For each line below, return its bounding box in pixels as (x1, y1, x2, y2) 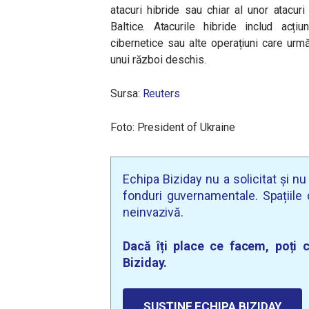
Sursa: (110, 87, 143, 101)
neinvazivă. (123, 205, 184, 220)
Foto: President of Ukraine (110, 121, 236, 134)
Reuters (142, 87, 180, 101)
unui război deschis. (110, 53, 206, 67)
